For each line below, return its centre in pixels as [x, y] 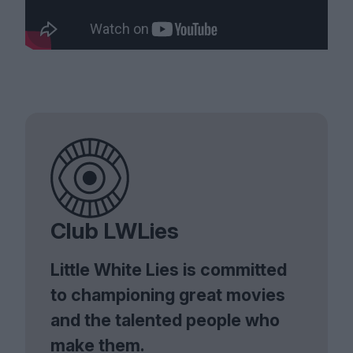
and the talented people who [165, 320]
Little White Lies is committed [169, 270]
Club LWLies [115, 231]
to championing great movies [168, 295]
